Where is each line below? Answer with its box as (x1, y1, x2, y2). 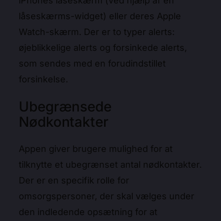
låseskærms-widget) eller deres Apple (19, 11, 181, 22)
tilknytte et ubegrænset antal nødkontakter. (19, 159, 202, 170)
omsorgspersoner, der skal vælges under (19, 190, 194, 201)
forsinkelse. (19, 74, 71, 85)
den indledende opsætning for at (19, 206, 157, 217)
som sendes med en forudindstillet (19, 58, 166, 69)
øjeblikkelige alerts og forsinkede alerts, (19, 42, 187, 53)
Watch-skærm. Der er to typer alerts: (19, 27, 175, 37)
